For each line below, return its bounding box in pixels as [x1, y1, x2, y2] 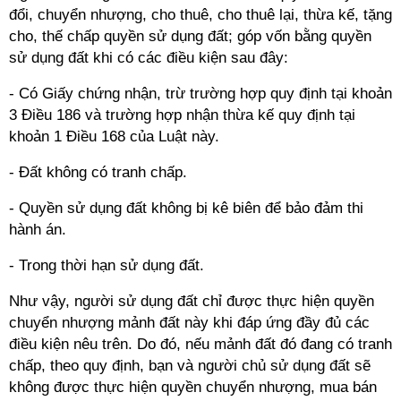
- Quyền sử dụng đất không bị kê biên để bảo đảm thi [9, 200, 363, 217]
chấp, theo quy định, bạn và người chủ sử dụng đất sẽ [9, 357, 371, 374]
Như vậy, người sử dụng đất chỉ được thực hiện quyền [9, 293, 374, 310]
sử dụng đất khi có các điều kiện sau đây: [9, 49, 288, 66]
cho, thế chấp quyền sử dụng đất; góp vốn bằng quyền [9, 28, 371, 45]
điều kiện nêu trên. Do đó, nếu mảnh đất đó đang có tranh [9, 336, 392, 353]
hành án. [9, 221, 66, 238]
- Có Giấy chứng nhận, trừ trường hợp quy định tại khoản [9, 85, 392, 102]
